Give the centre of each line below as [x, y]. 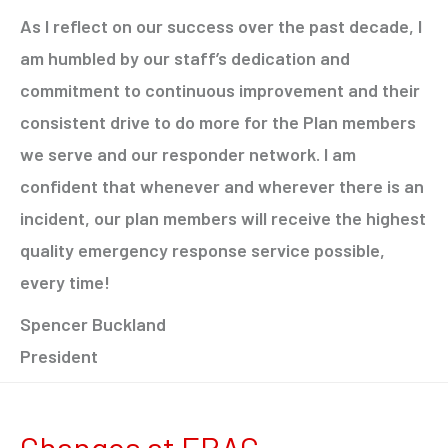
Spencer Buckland [93, 324]
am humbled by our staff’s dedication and [185, 58]
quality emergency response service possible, [202, 250]
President [59, 356]
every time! [65, 282]
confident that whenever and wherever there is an [222, 186]
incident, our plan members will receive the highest [223, 218]
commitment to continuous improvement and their [220, 90]
